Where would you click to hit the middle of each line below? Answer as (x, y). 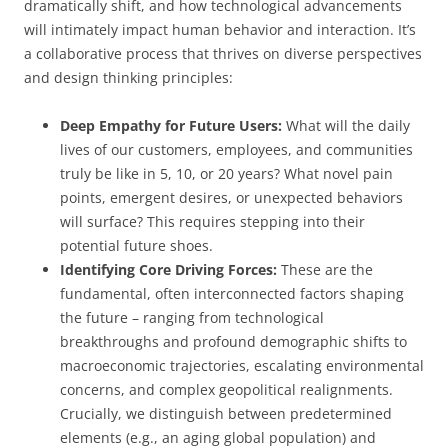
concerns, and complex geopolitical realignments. (226, 389)
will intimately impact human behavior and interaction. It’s (220, 29)
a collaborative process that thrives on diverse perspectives (223, 53)
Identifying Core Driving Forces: (168, 269)
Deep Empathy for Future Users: (171, 125)
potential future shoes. (136, 245)
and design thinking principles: (128, 77)
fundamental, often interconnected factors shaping (232, 293)
